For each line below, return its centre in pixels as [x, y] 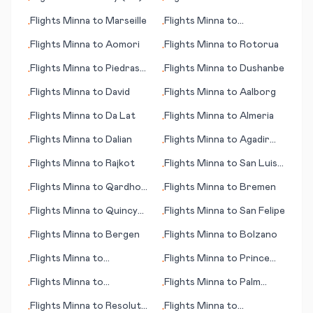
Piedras [123, 68]
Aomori [123, 45]
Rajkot [120, 163]
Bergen [123, 235]
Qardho [123, 187]
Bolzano [259, 235]
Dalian [119, 140]
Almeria [257, 116]
